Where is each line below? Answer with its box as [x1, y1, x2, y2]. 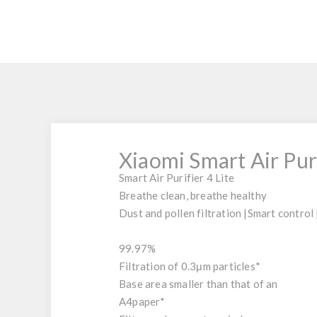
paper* [132, 295, 166, 308]
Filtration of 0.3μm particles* [119, 260, 260, 272]
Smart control [247, 207, 314, 219]
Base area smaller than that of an [119, 277, 278, 290]
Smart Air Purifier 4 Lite [119, 171, 234, 184]
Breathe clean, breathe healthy [119, 189, 267, 202]
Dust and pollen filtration [119, 207, 242, 219]
